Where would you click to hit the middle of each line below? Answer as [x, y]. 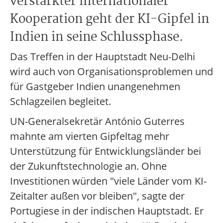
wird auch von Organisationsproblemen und [111, 71]
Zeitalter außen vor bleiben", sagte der [97, 196]
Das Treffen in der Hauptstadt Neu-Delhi [103, 56]
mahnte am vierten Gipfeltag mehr [90, 136]
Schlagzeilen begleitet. [60, 101]
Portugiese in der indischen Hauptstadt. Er [107, 211]
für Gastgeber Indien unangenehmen [95, 86]
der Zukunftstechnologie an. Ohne [88, 166]
